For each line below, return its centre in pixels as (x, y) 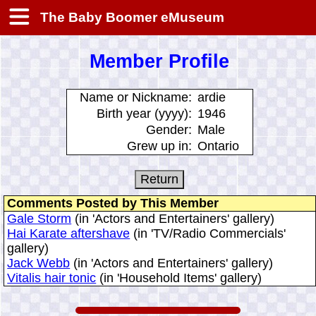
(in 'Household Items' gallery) (179, 278)
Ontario (218, 146)
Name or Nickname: (135, 97)
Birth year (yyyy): (144, 113)
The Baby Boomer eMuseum (130, 17)
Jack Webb (39, 263)
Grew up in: (159, 146)
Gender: (169, 129)
